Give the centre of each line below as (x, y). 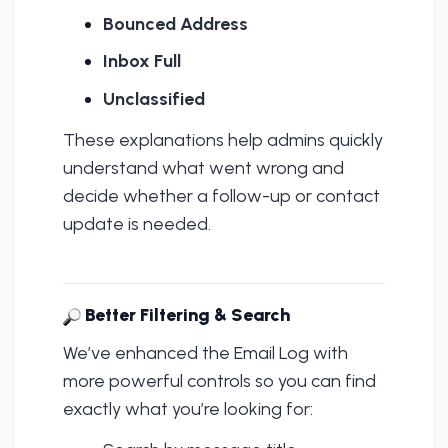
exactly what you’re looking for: (188, 409)
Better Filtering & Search (185, 315)
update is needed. (137, 223)
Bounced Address (175, 23)
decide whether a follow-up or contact (221, 195)
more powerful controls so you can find (219, 381)
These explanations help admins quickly (223, 139)
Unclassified (154, 99)
